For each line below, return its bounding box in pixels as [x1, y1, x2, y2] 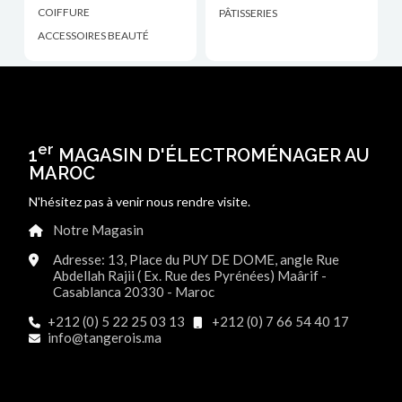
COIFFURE [38, 5, 91, 20]
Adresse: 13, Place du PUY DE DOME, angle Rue [53, 251, 340, 268]
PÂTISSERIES [219, 6, 277, 21]
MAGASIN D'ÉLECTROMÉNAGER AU [54, 144, 371, 167]
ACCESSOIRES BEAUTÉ [38, 29, 150, 43]
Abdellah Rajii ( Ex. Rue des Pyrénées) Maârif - [53, 267, 328, 284]
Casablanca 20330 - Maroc [53, 284, 215, 301]
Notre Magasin [53, 222, 144, 239]
